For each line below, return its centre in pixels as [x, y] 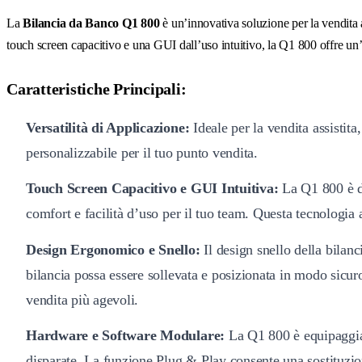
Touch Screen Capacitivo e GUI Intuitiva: [152, 189]
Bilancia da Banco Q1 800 [91, 23]
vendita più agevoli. [82, 299]
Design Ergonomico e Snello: [113, 249]
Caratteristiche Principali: [97, 88]
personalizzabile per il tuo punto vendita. [142, 152]
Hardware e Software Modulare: [126, 336]
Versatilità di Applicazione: [108, 127]
